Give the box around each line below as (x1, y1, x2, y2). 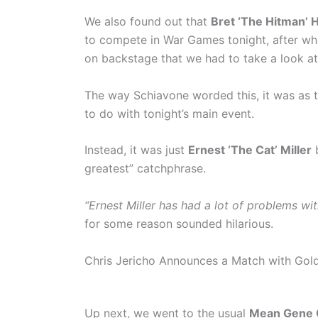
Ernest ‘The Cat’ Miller (188, 143, 312, 158)
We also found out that (84, 14, 211, 29)
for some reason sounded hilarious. (84, 216, 273, 231)
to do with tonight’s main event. (84, 106, 254, 121)
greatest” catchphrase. (84, 161, 206, 176)
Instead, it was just (84, 143, 188, 158)
